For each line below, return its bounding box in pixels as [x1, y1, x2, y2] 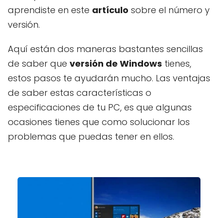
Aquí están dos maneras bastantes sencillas [8, 43, 203, 55]
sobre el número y [128, 4, 210, 17]
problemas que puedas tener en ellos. [8, 130, 174, 143]
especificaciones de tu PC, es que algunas [8, 101, 192, 114]
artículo [92, 4, 128, 17]
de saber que [8, 57, 70, 70]
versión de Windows [70, 57, 162, 70]
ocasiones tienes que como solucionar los [8, 116, 190, 128]
